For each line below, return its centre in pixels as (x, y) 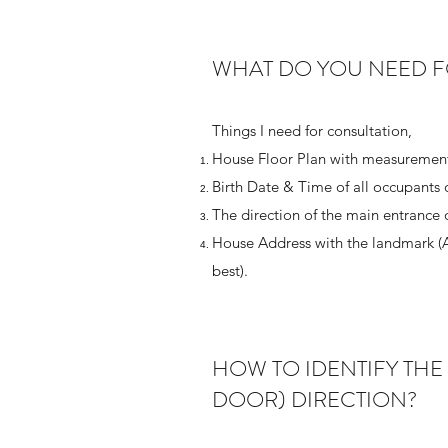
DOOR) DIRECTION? (314, 399)
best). (230, 270)
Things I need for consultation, (312, 130)
